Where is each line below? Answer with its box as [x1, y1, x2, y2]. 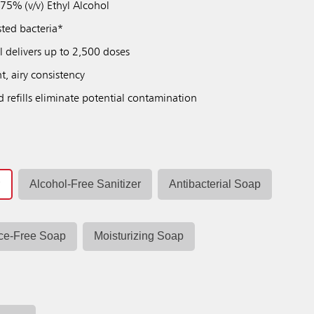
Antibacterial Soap [169, 177, 261, 190]
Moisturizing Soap [94, 230, 184, 243]
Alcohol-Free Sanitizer [29, 177, 142, 190]
